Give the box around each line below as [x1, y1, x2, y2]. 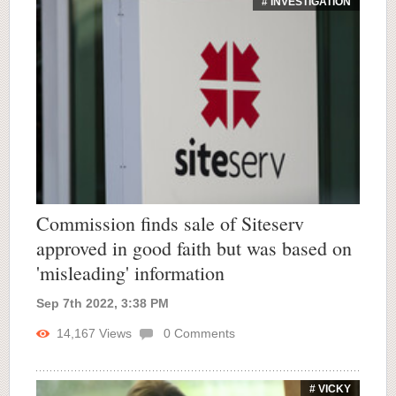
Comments [171, 326, 235, 341]
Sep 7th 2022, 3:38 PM [36, 296, 169, 311]
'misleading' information [36, 260, 225, 286]
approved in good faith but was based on [36, 235, 352, 262]
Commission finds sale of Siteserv [36, 210, 304, 237]
